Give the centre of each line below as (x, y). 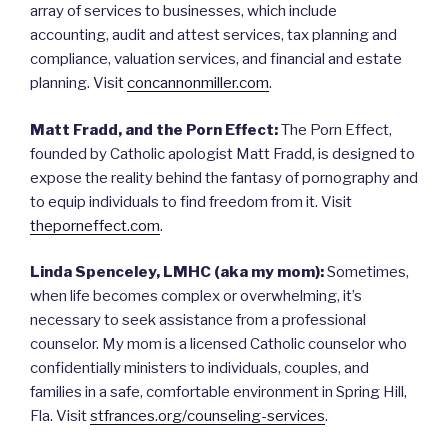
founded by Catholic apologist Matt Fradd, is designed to (222, 153)
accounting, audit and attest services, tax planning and (213, 35)
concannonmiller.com (198, 83)
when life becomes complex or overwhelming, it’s (196, 296)
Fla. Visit (60, 416)
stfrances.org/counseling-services (207, 416)
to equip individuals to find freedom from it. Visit (191, 201)
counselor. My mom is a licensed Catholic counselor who (218, 344)
